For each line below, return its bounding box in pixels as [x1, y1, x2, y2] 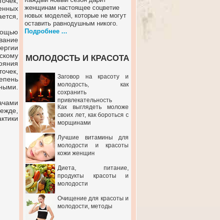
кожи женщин [57, 150, 95, 157]
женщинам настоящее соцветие [25, 4, 119, 11]
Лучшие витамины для [57, 134, 129, 141]
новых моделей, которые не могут [25, 12, 126, 19]
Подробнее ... [25, 27, 67, 35]
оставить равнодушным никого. [25, 20, 118, 27]
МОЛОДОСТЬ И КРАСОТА [25, 54, 129, 63]
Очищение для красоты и [57, 195, 129, 202]
